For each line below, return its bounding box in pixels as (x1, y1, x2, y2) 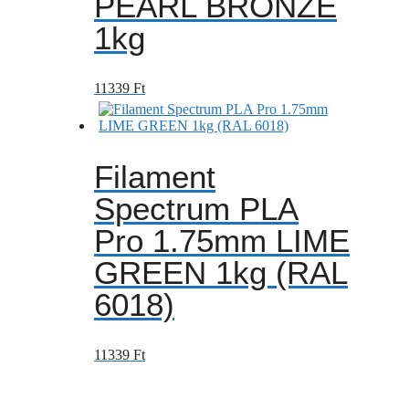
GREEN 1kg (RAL (94, 254, 348, 290)
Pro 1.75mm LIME (94, 222, 350, 258)
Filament (94, 158, 215, 194)
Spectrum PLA (94, 190, 299, 226)
